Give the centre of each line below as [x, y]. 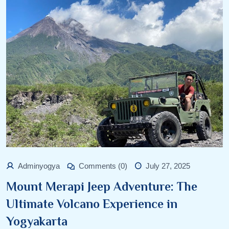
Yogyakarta [37, 221]
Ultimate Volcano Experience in [92, 203]
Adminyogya [39, 166]
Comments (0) [103, 166]
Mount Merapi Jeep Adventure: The [102, 186]
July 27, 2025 [168, 166]
